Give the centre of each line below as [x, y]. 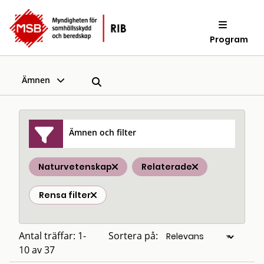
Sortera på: [133, 236]
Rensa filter [65, 195]
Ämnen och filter [103, 132]
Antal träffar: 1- [52, 236]
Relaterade [167, 167]
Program [229, 39]
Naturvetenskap [75, 167]
